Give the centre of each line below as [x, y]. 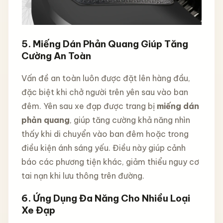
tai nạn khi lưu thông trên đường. [83, 175]
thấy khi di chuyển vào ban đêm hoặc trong [105, 134]
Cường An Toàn [56, 56]
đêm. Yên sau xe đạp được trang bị [89, 106]
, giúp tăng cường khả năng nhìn [130, 120]
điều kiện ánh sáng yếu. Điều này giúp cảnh [103, 148]
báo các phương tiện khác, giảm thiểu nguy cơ [110, 162]
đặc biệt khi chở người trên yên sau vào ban [105, 92]
